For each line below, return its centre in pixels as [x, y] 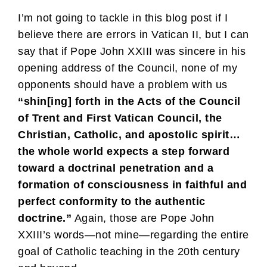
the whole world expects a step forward [124, 151]
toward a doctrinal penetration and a [116, 168]
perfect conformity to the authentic [112, 201]
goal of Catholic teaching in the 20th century [129, 251]
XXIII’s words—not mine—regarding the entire [133, 235]
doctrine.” [45, 218]
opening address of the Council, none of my [128, 68]
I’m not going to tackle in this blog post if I [123, 18]
